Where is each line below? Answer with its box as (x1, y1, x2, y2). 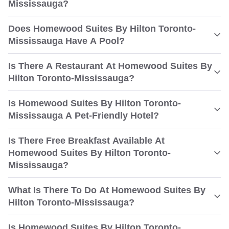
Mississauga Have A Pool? (8, 36, 125, 46)
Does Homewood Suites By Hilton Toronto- (8, 24, 196, 34)
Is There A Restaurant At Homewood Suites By (8, 61, 212, 71)
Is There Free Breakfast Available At (8, 135, 165, 146)
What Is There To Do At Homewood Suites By (8, 185, 205, 195)
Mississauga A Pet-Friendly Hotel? (8, 110, 159, 121)
